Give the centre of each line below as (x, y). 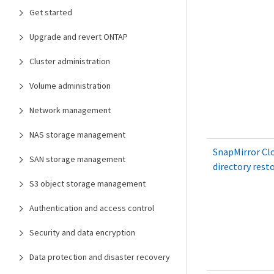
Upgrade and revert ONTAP (79, 37)
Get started (51, 12)
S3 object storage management (87, 183)
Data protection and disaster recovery (100, 257)
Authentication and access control (92, 208)
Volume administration (70, 86)
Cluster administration (70, 61)
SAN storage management (77, 159)
